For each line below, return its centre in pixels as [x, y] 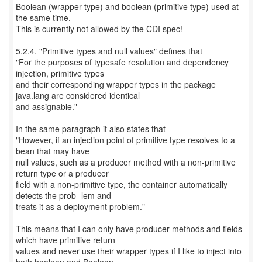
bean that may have [53, 151]
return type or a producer [62, 173]
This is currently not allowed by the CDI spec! [99, 29]
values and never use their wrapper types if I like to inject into [129, 251]
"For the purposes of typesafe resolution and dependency [122, 62]
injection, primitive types [60, 73]
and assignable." [46, 106]
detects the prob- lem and [63, 195]
